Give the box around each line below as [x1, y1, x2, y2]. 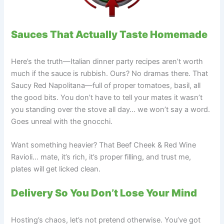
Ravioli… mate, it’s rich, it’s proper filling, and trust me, [11, 152, 191, 162]
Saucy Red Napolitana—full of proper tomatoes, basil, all [11, 80, 201, 90]
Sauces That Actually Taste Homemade [11, 28, 208, 40]
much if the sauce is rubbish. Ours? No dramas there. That [11, 68, 208, 78]
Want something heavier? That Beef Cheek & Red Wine [11, 140, 196, 150]
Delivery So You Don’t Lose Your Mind [11, 186, 197, 199]
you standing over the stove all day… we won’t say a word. [11, 104, 210, 114]
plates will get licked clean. [11, 164, 101, 174]
